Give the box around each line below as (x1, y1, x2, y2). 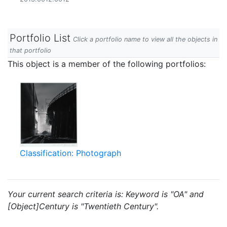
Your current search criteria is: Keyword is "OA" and (8, 189, 204, 199)
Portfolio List (10, 32, 70, 44)
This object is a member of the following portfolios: (8, 59, 206, 69)
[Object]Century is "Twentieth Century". (8, 201, 159, 211)
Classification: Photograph (20, 148, 121, 158)
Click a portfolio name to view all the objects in (73, 35, 217, 43)
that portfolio (10, 47, 51, 54)
